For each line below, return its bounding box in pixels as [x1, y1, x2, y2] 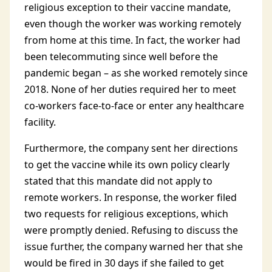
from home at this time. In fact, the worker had [24, 33, 240, 47]
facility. [24, 115, 58, 129]
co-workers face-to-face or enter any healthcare [24, 99, 244, 112]
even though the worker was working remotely [24, 17, 241, 30]
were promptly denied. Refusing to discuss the [24, 223, 238, 237]
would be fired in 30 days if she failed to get [24, 256, 224, 270]
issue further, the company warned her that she [24, 240, 243, 253]
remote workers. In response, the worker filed [24, 191, 237, 204]
